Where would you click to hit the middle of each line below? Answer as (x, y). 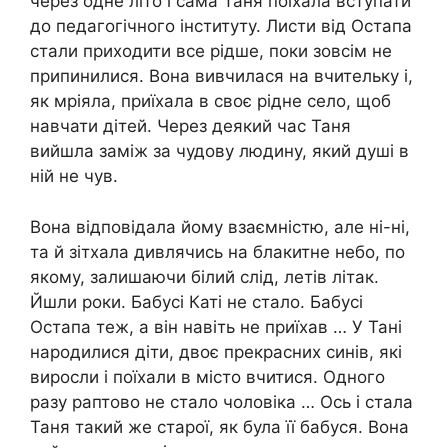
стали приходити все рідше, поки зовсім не (211, 51)
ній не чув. (74, 176)
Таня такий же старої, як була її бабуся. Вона (219, 426)
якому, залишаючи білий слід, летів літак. (204, 276)
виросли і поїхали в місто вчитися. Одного (207, 376)
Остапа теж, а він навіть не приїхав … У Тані (216, 326)
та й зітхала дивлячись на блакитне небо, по (217, 251)
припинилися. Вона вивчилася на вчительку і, (221, 76)
